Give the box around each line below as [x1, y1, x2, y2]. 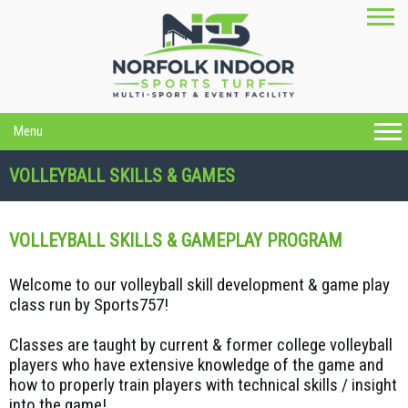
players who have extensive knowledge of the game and [9, 354, 383, 376]
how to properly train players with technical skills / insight [9, 374, 397, 396]
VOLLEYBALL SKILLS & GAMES [9, 165, 235, 188]
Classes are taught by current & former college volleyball [9, 334, 393, 356]
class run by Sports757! [9, 294, 168, 316]
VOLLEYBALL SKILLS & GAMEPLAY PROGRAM [9, 229, 342, 252]
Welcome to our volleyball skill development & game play [9, 274, 390, 296]
